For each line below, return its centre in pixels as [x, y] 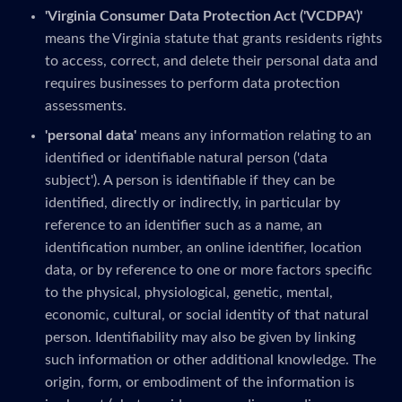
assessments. [86, 106]
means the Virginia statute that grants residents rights [214, 39]
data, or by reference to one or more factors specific [209, 270]
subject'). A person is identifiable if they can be [190, 180]
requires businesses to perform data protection [192, 83]
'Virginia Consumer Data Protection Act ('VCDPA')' [204, 16]
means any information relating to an [254, 135]
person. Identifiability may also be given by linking [200, 337]
